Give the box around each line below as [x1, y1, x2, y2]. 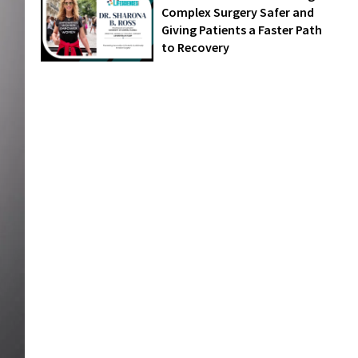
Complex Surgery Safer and [161, 4, 315, 21]
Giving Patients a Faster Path [161, 22, 323, 38]
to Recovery [161, 39, 230, 56]
